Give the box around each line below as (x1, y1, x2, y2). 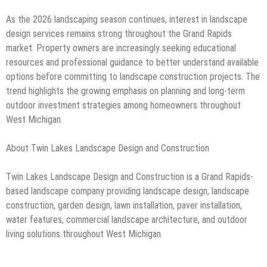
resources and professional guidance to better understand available (6, 56, 259, 68)
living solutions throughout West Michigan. (6, 228, 163, 240)
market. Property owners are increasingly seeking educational (6, 42, 236, 54)
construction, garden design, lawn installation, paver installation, (6, 199, 242, 211)
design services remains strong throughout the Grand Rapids (6, 27, 232, 39)
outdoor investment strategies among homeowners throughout (6, 99, 241, 111)
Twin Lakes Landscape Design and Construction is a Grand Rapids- (6, 170, 253, 182)
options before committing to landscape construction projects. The (6, 70, 260, 82)
